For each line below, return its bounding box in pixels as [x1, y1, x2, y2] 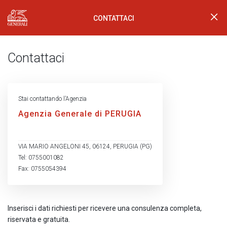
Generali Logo [8, 17, 57, 27]
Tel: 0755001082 [18, 154, 64, 161]
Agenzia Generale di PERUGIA [18, 109, 141, 119]
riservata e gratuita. [8, 215, 70, 223]
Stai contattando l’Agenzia [18, 95, 87, 102]
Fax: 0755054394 [18, 165, 66, 172]
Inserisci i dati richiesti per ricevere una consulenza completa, [8, 204, 202, 212]
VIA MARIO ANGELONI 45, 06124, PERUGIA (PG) [18, 143, 152, 150]
